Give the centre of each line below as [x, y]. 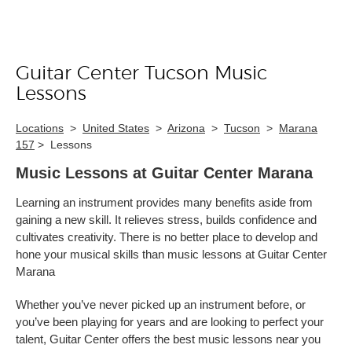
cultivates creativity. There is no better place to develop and [167, 237]
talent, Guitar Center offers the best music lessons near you [168, 339]
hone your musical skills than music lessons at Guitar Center [171, 254]
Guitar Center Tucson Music [141, 74]
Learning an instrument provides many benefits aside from [164, 202]
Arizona [186, 128]
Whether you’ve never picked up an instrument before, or [161, 304]
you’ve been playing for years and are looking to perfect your [170, 322]
